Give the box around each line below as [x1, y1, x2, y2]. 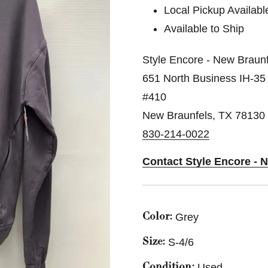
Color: [142, 212, 172, 223]
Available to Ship [164, 23, 245, 35]
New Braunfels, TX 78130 [142, 109, 265, 121]
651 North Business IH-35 [142, 72, 266, 84]
